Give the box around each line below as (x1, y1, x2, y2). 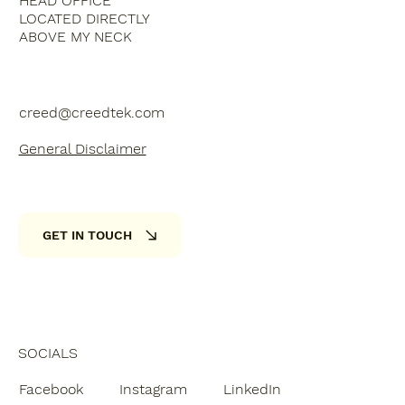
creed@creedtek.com (18, 103, 165, 121)
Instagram (118, 381, 187, 399)
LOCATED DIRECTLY (18, 9, 149, 27)
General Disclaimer (18, 139, 146, 157)
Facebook (19, 381, 84, 399)
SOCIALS (18, 344, 78, 362)
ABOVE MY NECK (18, 27, 132, 45)
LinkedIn (222, 381, 281, 399)
